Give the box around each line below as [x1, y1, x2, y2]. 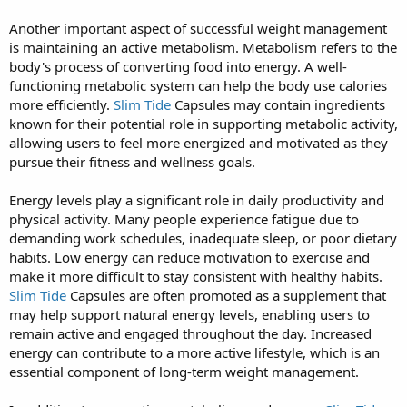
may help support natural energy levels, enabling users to [9, 304, 370, 323]
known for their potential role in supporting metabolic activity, [9, 114, 398, 133]
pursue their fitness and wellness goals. [9, 152, 255, 171]
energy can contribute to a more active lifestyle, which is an [9, 342, 380, 362]
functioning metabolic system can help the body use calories [9, 75, 387, 94]
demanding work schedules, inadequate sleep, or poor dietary [9, 228, 397, 247]
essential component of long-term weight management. [9, 362, 359, 381]
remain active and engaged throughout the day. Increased [9, 323, 372, 342]
